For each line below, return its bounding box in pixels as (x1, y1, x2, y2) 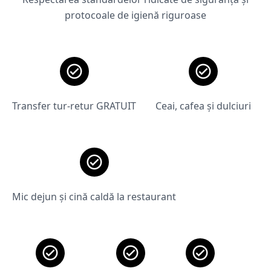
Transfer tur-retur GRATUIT (12, 99, 136, 113)
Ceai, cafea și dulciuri (155, 99, 251, 113)
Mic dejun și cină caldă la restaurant (12, 190, 176, 203)
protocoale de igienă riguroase (65, 8, 206, 22)
